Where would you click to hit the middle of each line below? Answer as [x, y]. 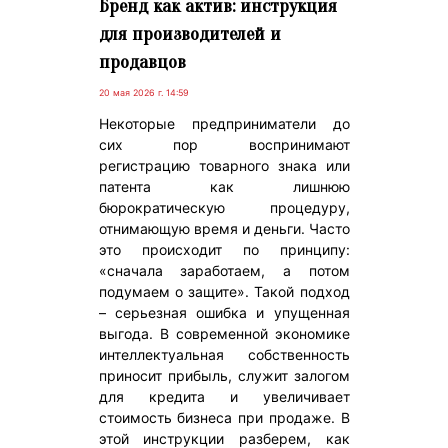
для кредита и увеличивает [224, 396]
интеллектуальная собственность [224, 354]
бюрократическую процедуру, [224, 207]
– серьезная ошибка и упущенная [224, 312]
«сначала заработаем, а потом [224, 270]
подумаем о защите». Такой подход [224, 291]
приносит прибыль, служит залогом [224, 375]
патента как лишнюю [224, 186]
